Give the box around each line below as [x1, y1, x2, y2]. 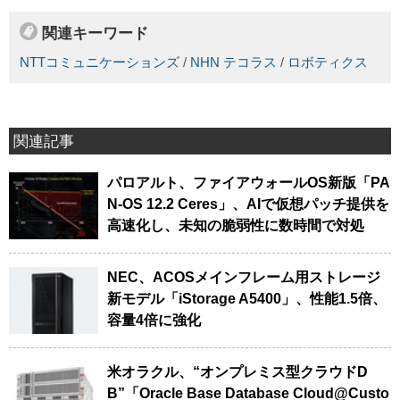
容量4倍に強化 [107, 312, 201, 328]
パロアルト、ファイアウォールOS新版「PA [107, 174, 390, 190]
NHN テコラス [190, 54, 277, 70]
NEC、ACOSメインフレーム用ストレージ [107, 269, 380, 285]
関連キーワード [42, 24, 148, 43]
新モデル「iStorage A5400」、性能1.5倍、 [107, 290, 387, 306]
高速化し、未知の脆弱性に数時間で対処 [107, 217, 364, 233]
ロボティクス [287, 54, 368, 70]
